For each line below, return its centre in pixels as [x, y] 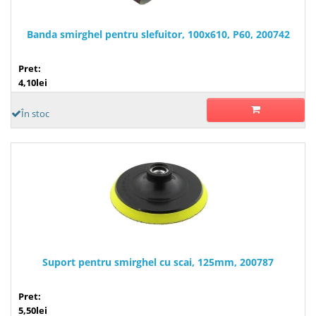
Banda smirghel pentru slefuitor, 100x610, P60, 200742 [158, 34]
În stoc [35, 113]
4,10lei [33, 82]
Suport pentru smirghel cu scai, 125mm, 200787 [158, 262]
